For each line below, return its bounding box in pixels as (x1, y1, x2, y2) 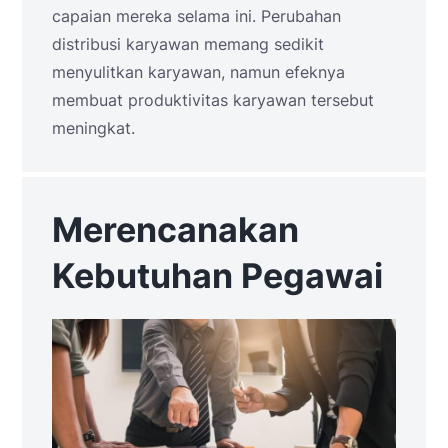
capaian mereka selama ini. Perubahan (52, 5, 341, 26)
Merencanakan (52, 208, 299, 250)
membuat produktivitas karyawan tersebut (52, 89, 374, 110)
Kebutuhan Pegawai (52, 254, 383, 296)
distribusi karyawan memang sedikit (52, 33, 324, 54)
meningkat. (52, 117, 135, 138)
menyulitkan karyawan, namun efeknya (52, 61, 345, 82)
